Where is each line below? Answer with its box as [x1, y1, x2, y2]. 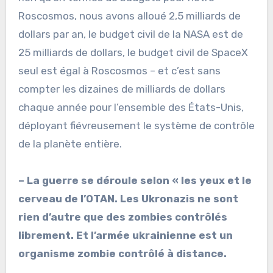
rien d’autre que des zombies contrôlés [18, 210, 227, 223]
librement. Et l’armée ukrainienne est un [18, 229, 233, 241]
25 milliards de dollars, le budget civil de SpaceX [18, 46, 248, 58]
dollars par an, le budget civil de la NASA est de [18, 27, 243, 40]
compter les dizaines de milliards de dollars [18, 82, 225, 95]
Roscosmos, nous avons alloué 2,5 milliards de [18, 9, 241, 22]
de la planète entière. [18, 137, 122, 150]
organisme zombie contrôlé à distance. [18, 247, 227, 260]
